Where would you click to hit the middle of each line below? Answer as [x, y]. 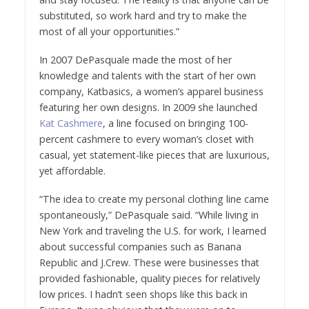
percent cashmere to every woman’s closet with [146, 139]
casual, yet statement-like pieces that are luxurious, [154, 154]
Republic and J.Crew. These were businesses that [149, 262]
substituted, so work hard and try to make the [143, 15]
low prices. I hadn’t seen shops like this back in [143, 294]
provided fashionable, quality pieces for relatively [149, 278]
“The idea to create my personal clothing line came [154, 199]
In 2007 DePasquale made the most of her [135, 59]
